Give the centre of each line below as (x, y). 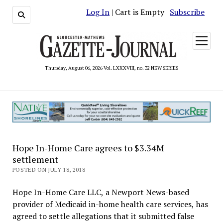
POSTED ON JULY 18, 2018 (49, 169)
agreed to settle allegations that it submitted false (103, 216)
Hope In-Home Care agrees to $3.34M (88, 148)
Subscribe (187, 12)
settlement (35, 159)
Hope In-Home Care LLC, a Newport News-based (101, 192)
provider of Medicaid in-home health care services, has (110, 204)
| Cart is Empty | (140, 12)
